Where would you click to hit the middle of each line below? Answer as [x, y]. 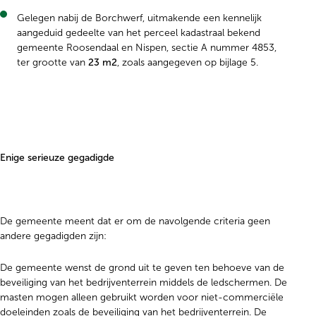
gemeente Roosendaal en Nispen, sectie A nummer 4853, [147, 48]
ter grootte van [53, 62]
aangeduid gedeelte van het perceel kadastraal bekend [139, 33]
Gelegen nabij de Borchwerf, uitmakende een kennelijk [139, 18]
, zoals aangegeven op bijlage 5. [188, 62]
